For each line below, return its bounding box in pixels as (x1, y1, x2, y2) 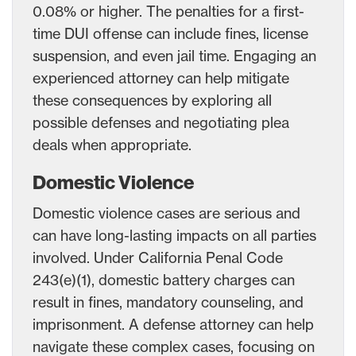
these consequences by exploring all (33, 91, 272, 109)
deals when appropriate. (33, 135, 192, 153)
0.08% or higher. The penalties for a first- (33, 2, 304, 20)
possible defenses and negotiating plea (33, 113, 289, 131)
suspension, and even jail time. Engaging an (33, 46, 316, 64)
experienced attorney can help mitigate (33, 68, 289, 87)
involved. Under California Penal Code (33, 248, 283, 266)
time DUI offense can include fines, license (33, 24, 308, 42)
